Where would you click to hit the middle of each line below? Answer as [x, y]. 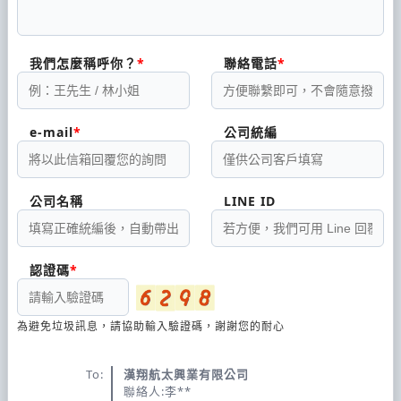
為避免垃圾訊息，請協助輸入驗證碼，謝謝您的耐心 [151, 326]
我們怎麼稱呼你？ [83, 63]
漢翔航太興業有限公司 [186, 374]
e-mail [51, 132]
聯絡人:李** [158, 391]
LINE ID [250, 200]
